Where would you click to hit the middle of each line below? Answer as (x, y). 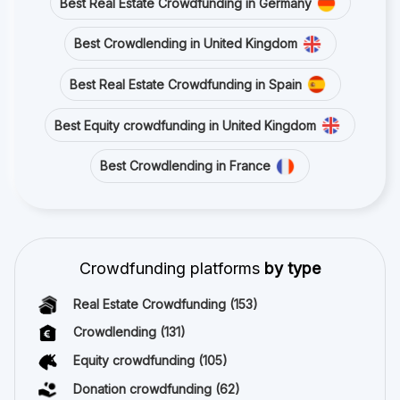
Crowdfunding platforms (172, 268)
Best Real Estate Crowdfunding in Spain (185, 84)
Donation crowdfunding (144, 388)
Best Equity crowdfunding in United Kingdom (185, 125)
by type (292, 268)
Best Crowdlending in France (185, 166)
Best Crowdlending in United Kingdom (185, 44)
